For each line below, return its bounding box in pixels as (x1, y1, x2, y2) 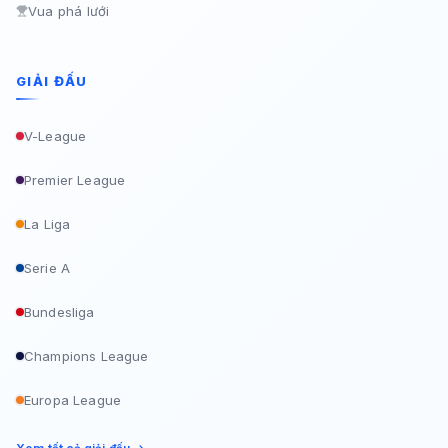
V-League (24, 128, 87, 144)
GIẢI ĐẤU (16, 73, 88, 89)
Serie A (24, 260, 71, 276)
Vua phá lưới (28, 3, 110, 19)
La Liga (24, 216, 71, 232)
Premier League (24, 172, 126, 188)
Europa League (24, 392, 121, 408)
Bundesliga (24, 304, 95, 320)
